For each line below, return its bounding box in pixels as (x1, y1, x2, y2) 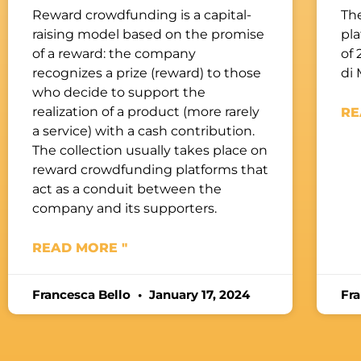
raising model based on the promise (32, 26, 264, 42)
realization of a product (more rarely (32, 103, 259, 119)
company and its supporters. (32, 200, 217, 216)
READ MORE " (32, 239, 127, 255)
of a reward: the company (32, 45, 196, 61)
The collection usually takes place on (32, 142, 268, 158)
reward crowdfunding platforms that (32, 161, 268, 177)
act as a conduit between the (32, 180, 222, 197)
